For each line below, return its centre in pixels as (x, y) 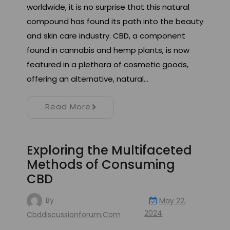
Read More (68, 107)
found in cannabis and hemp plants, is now (108, 50)
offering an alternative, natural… (88, 79)
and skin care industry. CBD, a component (106, 36)
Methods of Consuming (101, 165)
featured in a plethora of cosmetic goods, (108, 65)
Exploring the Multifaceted (109, 150)
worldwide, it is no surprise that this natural (108, 7)
